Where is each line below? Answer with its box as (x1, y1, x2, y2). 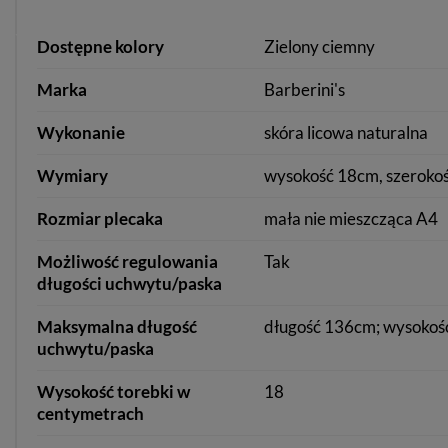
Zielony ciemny (263, 36, 375, 57)
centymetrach (37, 403, 144, 424)
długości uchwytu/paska (37, 273, 222, 294)
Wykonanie (37, 122, 125, 143)
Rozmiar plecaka (37, 208, 163, 229)
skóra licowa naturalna (263, 122, 428, 143)
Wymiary (37, 165, 108, 186)
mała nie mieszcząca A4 (263, 208, 438, 229)
